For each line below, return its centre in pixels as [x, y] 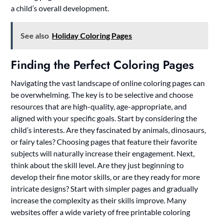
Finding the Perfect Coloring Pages [103, 65]
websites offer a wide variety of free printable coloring [101, 212]
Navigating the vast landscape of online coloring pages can [108, 83]
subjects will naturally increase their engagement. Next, [103, 153]
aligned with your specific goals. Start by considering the [104, 118]
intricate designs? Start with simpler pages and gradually [105, 188]
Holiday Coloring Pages [92, 35]
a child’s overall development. [60, 8]
